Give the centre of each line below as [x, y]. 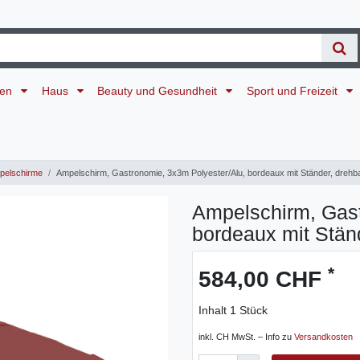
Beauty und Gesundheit [159, 90]
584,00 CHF [263, 280]
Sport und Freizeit [293, 90]
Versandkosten [323, 337]
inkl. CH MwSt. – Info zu [246, 337]
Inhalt [214, 311]
